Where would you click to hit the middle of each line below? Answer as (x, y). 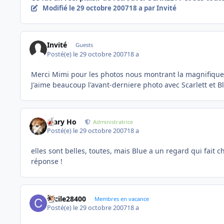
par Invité (159, 8)
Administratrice (113, 121)
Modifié (55, 8)
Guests (84, 45)
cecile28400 (67, 198)
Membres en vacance (121, 198)
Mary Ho (62, 121)
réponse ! (47, 161)
